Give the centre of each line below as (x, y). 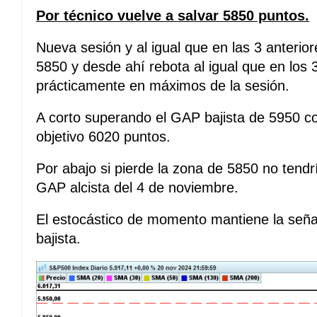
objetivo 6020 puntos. (103, 137)
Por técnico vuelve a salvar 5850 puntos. (173, 16)
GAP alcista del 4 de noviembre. (137, 188)
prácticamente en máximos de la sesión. (163, 86)
